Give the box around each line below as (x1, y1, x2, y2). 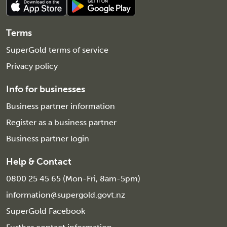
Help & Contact (6, 156, 71, 168)
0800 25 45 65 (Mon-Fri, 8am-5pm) (6, 174, 140, 184)
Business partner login (6, 134, 89, 144)
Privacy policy (6, 61, 58, 71)
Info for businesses (6, 84, 85, 95)
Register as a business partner (6, 118, 117, 128)
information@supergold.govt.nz (6, 190, 125, 200)
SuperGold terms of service (6, 45, 108, 55)
